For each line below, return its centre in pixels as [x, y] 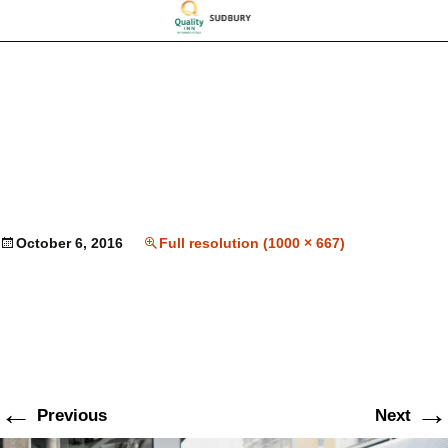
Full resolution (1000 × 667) [252, 243]
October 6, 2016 [69, 243]
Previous [69, 416]
